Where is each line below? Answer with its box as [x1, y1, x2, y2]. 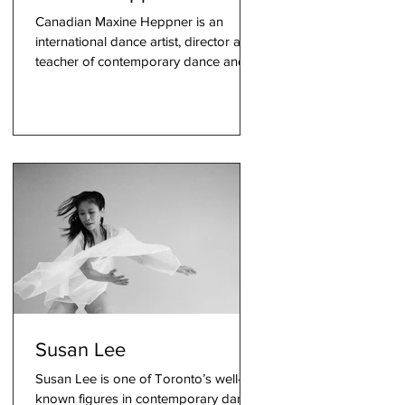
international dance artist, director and [35, 33, 256, 49]
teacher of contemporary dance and [35, 53, 246, 69]
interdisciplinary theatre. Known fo [35, 73, 232, 89]
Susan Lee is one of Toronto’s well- [35, 371, 242, 386]
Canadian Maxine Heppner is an [35, 14, 223, 29]
